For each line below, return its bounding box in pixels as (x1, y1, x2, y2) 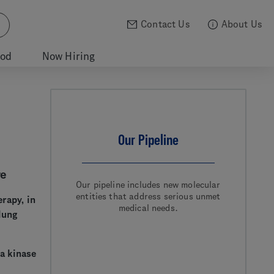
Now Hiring (42, 51, 95, 62)
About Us (221, 20, 262, 29)
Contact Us (141, 20, 190, 29)
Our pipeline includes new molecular (76, 180, 221, 190)
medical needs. (118, 203, 178, 213)
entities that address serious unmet (76, 191, 221, 201)
